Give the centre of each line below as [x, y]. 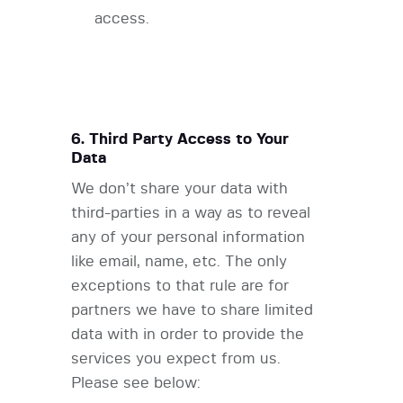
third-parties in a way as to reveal [191, 213]
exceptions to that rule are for [180, 286]
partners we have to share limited [192, 310]
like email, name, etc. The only [179, 262]
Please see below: [136, 383]
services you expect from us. [176, 359]
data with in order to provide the [188, 335]
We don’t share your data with [179, 189]
